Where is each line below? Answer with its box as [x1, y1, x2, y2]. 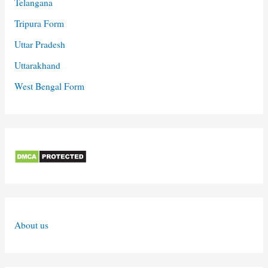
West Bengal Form [14, 80, 84, 92]
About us [14, 219, 48, 232]
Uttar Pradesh [14, 38, 65, 50]
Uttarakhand [14, 59, 60, 71]
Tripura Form [14, 17, 64, 29]
